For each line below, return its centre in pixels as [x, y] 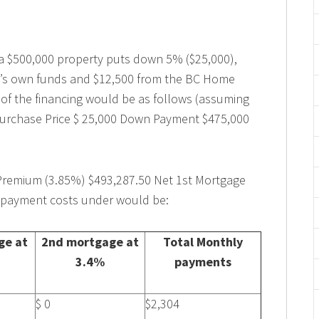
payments [203, 262]
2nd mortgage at [90, 242]
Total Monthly [203, 242]
